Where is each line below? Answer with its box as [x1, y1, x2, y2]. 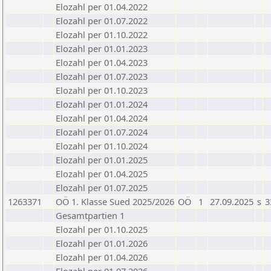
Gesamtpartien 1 [56, 209, 125, 221]
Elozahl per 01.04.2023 [56, 56, 148, 68]
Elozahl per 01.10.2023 [56, 84, 148, 96]
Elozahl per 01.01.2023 [56, 42, 148, 54]
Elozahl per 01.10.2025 [56, 223, 148, 235]
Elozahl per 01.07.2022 [56, 15, 148, 27]
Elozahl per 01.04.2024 [56, 112, 148, 124]
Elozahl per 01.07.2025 [56, 181, 148, 194]
